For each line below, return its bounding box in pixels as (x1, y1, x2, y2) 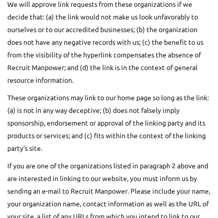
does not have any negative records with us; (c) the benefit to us (7, 38, 203, 46)
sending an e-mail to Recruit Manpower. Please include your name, (7, 187, 210, 195)
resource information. (7, 76, 73, 84)
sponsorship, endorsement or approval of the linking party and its (7, 119, 205, 127)
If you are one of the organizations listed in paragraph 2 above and (7, 162, 208, 170)
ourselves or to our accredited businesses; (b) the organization (7, 25, 198, 34)
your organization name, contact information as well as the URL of (7, 200, 209, 208)
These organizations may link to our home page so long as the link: (7, 93, 209, 102)
